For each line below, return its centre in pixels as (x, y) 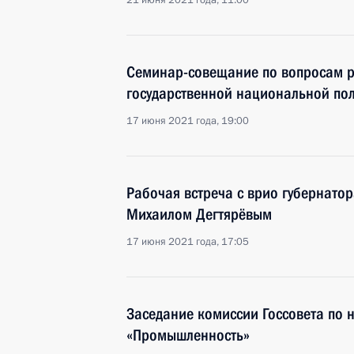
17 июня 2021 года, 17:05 (188, 242)
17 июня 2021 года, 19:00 (188, 121)
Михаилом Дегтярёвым (199, 214)
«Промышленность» (188, 335)
